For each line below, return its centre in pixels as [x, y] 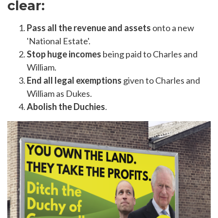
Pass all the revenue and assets [89, 28]
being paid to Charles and [149, 54]
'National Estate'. [59, 41]
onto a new [173, 28]
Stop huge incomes [64, 54]
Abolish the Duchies [66, 107]
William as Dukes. [59, 94]
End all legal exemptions [74, 81]
